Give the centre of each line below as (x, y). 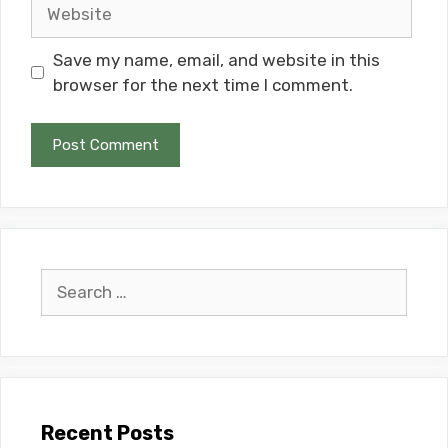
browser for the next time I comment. (202, 84)
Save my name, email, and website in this (216, 59)
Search (67, 280)
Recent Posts (107, 433)
